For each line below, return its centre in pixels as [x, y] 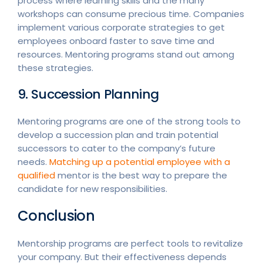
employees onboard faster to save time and [116, 41]
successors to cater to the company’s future [117, 148]
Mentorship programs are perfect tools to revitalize [130, 243]
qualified [36, 175]
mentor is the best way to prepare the [141, 175]
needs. [33, 162]
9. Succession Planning [88, 94]
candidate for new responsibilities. [92, 189]
